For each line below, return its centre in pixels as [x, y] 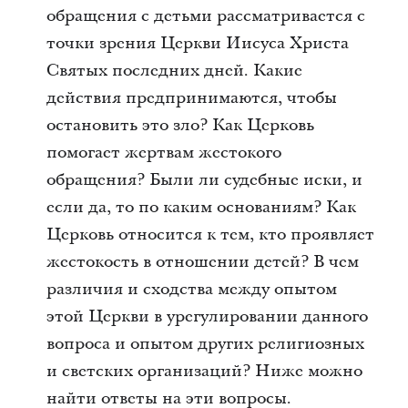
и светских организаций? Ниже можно [204, 371]
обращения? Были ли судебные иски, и [204, 180]
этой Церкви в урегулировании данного [207, 316]
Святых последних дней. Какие [174, 71]
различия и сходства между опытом [191, 289]
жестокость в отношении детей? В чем [202, 262]
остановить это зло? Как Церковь [180, 125]
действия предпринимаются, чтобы [191, 98]
